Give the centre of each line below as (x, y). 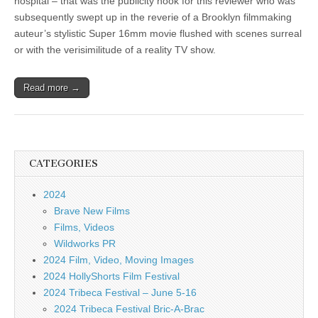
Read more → (52, 88)
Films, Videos (84, 227)
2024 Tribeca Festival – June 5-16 (120, 292)
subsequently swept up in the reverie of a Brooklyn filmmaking (153, 17)
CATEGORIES (64, 164)
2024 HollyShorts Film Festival (111, 276)
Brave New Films (92, 211)
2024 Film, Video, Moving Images (119, 260)
